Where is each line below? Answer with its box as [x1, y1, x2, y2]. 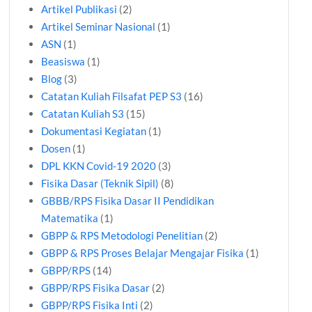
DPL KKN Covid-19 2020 [41, 159, 157, 173]
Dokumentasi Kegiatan [41, 125, 147, 138]
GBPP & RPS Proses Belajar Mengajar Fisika [41, 247, 244, 260]
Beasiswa [41, 55, 86, 68]
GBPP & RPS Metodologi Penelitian [41, 229, 203, 242]
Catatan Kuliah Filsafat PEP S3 [41, 90, 182, 103]
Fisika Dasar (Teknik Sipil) [41, 177, 159, 190]
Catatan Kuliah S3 [41, 107, 125, 120]
